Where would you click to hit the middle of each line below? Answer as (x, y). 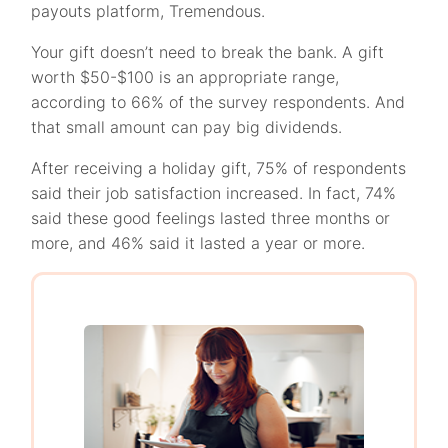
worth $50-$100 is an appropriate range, (185, 77)
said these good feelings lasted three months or (211, 218)
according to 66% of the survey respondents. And (218, 102)
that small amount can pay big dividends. (187, 127)
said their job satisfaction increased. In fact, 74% (214, 193)
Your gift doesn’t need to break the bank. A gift (208, 52)
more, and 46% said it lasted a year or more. (198, 243)
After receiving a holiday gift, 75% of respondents (219, 168)
